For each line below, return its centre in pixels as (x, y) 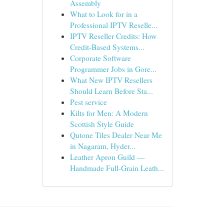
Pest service (88, 102)
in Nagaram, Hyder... (102, 146)
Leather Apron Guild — (107, 157)
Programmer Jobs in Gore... (113, 69)
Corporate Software (100, 58)
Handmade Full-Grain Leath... (117, 168)
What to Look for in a (103, 14)
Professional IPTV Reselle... (113, 25)
